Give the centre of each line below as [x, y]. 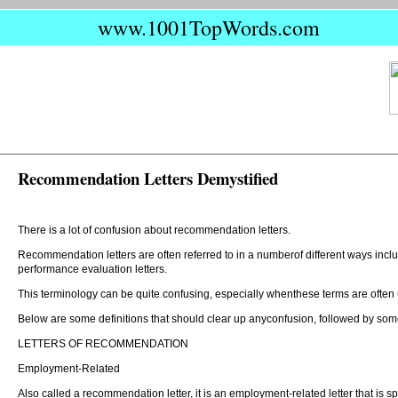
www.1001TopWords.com [209, 28]
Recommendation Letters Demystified [148, 178]
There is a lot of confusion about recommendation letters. [154, 230]
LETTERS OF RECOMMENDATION [103, 344]
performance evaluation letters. [92, 269]
